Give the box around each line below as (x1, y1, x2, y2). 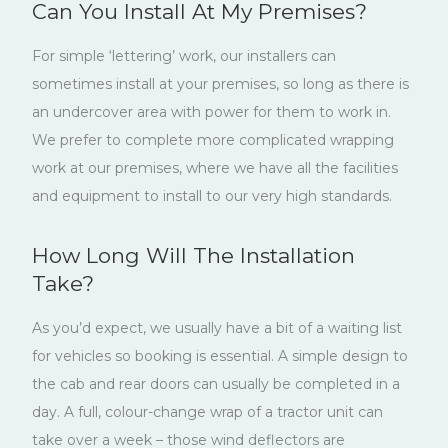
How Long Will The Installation (32, 243, 355, 269)
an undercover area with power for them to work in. (32, 103, 391, 122)
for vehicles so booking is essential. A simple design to (32, 347, 408, 366)
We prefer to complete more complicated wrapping (32, 131, 394, 150)
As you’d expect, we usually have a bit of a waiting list (32, 319, 402, 338)
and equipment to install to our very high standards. (32, 187, 392, 206)
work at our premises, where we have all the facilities (32, 159, 398, 178)
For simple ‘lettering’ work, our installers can (32, 47, 336, 66)
